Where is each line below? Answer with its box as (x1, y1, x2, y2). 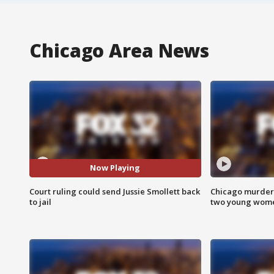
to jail (29, 196, 51, 207)
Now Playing (90, 162, 141, 174)
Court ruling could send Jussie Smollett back (29, 185, 200, 197)
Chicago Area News (29, 37, 210, 63)
